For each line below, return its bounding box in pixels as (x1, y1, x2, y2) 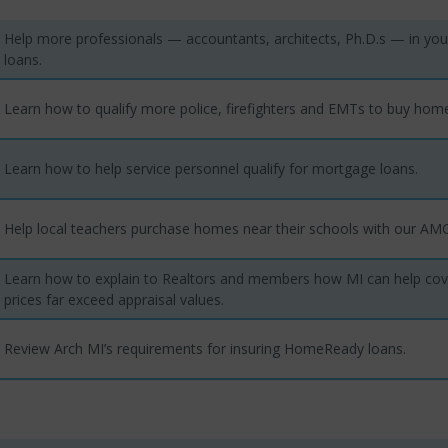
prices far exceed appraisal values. (4, 289, 224, 309)
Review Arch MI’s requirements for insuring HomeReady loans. (4, 338, 406, 358)
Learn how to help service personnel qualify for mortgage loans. (4, 158, 418, 178)
